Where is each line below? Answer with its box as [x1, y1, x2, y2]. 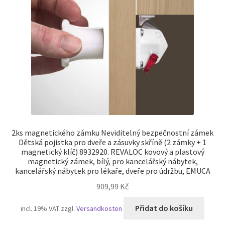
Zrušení [11, 111, 37, 122]
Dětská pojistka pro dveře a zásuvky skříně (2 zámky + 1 [19, 137, 206, 148]
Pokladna [11, 31, 44, 42]
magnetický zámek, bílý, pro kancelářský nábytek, [27, 156, 198, 167]
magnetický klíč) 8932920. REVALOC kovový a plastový [21, 147, 204, 157]
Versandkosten [76, 203, 123, 213]
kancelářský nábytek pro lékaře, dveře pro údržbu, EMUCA [15, 166, 210, 176]
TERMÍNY [11, 84, 44, 95]
